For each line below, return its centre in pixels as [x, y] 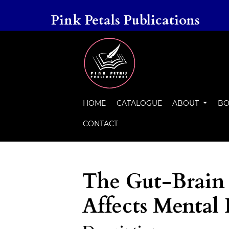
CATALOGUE [139, 103]
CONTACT [101, 124]
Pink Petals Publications [125, 20]
